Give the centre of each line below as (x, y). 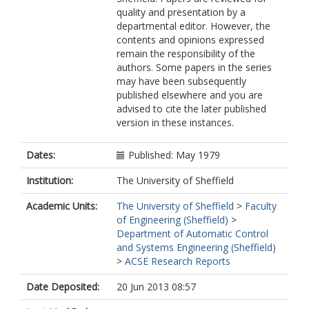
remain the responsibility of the (186, 53)
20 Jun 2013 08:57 (156, 287)
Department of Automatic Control (192, 233)
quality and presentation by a (181, 12)
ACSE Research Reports (178, 261)
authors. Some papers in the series (194, 67)
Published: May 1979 (174, 155)
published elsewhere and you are (190, 95)
